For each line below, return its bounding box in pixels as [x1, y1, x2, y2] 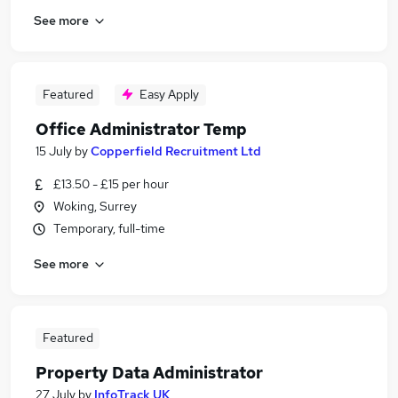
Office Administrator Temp [36, 119, 247, 139]
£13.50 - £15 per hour [53, 176, 169, 192]
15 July [36, 143, 72, 159]
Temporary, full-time [53, 220, 165, 236]
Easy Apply [139, 86, 199, 102]
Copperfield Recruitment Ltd [91, 143, 261, 159]
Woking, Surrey [53, 198, 137, 214]
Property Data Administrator [36, 362, 263, 383]
